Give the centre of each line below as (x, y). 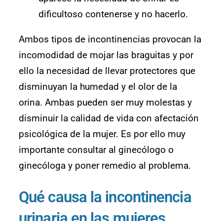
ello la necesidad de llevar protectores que (107, 71)
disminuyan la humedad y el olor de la (98, 87)
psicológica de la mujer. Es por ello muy (102, 134)
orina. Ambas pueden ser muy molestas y (105, 103)
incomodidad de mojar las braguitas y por (106, 55)
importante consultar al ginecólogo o (96, 150)
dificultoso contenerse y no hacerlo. (113, 14)
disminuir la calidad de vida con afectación (109, 118)
